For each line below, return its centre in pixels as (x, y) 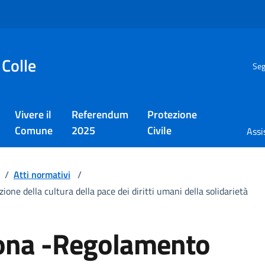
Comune (34, 130)
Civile (159, 130)
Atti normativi (42, 174)
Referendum (100, 114)
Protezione (172, 114)
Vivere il (33, 114)
